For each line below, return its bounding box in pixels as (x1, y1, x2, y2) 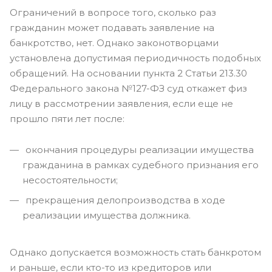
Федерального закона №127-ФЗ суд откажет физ (10, 83, 247, 94)
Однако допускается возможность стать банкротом (10, 246, 261, 258)
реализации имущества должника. (22, 209, 191, 221)
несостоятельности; (22, 174, 118, 186)
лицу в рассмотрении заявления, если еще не (10, 98, 233, 109)
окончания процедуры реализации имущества (23, 144, 254, 155)
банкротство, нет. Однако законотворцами (10, 37, 219, 49)
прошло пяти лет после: (10, 113, 124, 124)
